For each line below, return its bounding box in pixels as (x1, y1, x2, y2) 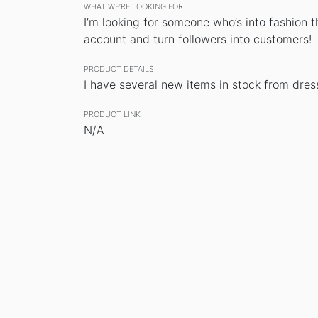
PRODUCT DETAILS (84, 64, 154, 74)
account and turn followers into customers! (84, 32, 312, 46)
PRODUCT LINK (84, 109, 141, 119)
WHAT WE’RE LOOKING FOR (84, 1, 183, 11)
